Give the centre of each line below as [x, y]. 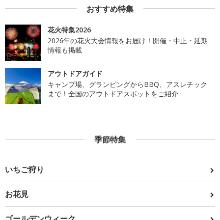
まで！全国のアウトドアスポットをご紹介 [113, 93]
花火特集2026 [69, 29]
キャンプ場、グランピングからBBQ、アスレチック [127, 84]
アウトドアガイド [75, 73]
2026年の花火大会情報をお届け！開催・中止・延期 [127, 40]
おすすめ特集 [110, 9]
